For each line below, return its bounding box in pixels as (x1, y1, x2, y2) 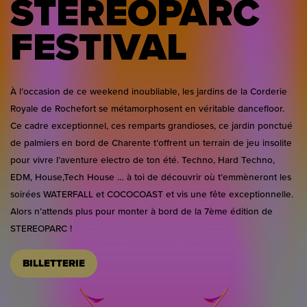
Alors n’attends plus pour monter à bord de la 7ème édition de (10, 204, 273, 218)
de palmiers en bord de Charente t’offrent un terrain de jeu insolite (10, 135, 292, 149)
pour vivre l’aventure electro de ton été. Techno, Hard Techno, (10, 152, 275, 167)
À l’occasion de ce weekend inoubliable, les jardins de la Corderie (10, 84, 287, 98)
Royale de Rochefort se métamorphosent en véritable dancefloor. (10, 101, 284, 115)
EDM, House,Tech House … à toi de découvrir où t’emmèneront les (10, 169, 291, 184)
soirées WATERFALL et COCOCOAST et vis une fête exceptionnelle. (10, 186, 293, 201)
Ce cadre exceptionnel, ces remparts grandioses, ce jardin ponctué (10, 118, 293, 132)
